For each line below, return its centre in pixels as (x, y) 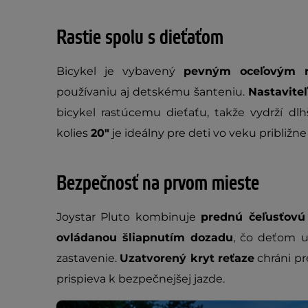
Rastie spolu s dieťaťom (140, 38)
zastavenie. (88, 258)
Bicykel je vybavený (120, 71)
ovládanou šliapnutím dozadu (145, 238)
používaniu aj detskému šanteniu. (152, 92)
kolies (74, 133)
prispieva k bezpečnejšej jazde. (141, 279)
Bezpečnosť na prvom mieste (158, 184)
